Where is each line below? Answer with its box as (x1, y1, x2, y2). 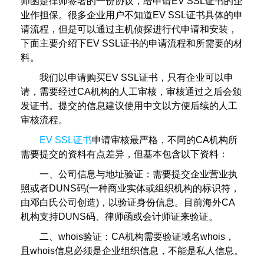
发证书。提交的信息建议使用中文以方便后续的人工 (21, 100, 237, 111)
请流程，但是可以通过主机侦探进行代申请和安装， (21, 24, 237, 34)
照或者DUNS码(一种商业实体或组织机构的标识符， (21, 183, 240, 193)
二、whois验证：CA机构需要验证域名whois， (39, 231, 235, 242)
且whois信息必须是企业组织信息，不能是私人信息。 (21, 245, 243, 256)
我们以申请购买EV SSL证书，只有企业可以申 (39, 72, 233, 82)
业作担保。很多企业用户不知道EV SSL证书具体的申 (21, 9, 243, 20)
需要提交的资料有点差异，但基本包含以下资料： (21, 148, 228, 159)
